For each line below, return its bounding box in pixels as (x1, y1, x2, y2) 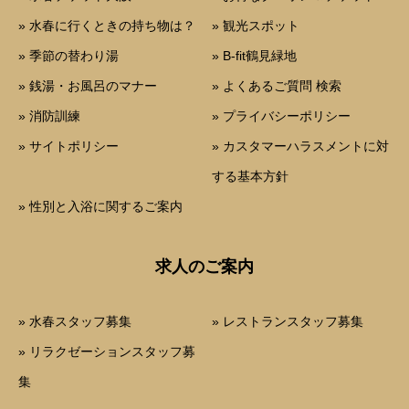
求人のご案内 (155, 257, 254, 277)
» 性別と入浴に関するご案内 (18, 199, 183, 215)
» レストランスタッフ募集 (212, 314, 364, 330)
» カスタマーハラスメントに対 (212, 139, 390, 154)
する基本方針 (212, 169, 289, 184)
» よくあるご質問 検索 (212, 79, 342, 94)
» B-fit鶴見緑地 (212, 48, 298, 64)
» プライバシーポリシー (212, 109, 351, 124)
